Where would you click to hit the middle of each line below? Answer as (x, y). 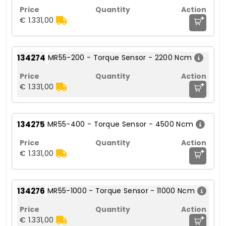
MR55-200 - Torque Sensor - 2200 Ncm (120, 58)
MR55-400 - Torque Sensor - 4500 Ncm (121, 124)
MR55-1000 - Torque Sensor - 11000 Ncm (121, 191)
